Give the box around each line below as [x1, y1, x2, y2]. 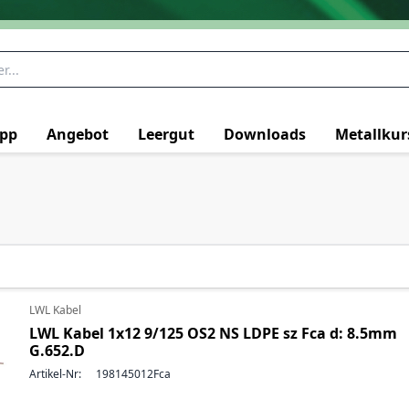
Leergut [138, 123, 194, 144]
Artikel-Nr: [29, 366, 81, 382]
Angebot [47, 123, 109, 144]
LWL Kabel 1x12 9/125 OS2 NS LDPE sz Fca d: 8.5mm [29, 323, 397, 343]
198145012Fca [96, 366, 171, 382]
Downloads [224, 123, 306, 144]
